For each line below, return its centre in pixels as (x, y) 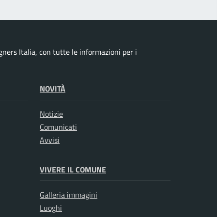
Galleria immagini (69, 195)
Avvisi (50, 140)
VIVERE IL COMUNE (73, 170)
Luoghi (51, 208)
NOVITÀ (53, 89)
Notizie (51, 114)
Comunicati (58, 127)
